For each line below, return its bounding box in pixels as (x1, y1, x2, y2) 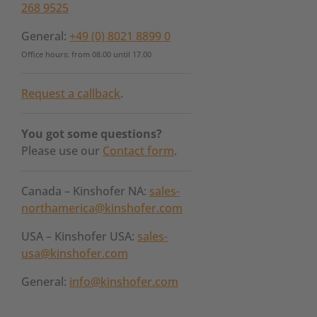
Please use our (21, 143, 103, 158)
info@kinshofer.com (69, 274, 178, 289)
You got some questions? (21, 126, 162, 142)
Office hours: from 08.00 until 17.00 (21, 50, 151, 59)
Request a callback (21, 86, 120, 101)
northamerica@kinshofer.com (21, 200, 183, 216)
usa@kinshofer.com (21, 246, 128, 261)
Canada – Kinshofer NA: (21, 183, 149, 199)
